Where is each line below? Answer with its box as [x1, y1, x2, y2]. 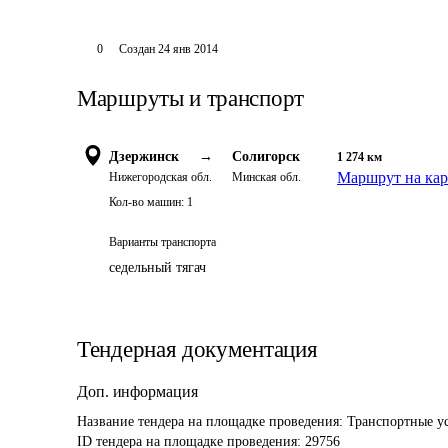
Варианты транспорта [109, 235, 216, 249]
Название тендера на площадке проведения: [77, 414, 347, 429]
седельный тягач [109, 260, 206, 275]
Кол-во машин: [109, 195, 184, 209]
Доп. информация [77, 383, 198, 400]
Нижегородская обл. [109, 170, 212, 184]
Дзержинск [109, 149, 179, 164]
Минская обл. [232, 170, 301, 184]
